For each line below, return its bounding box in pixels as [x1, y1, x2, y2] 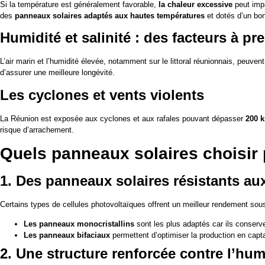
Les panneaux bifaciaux [24, 231, 110, 240]
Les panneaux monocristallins [24, 219, 134, 229]
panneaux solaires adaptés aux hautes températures [15, 11, 205, 20]
